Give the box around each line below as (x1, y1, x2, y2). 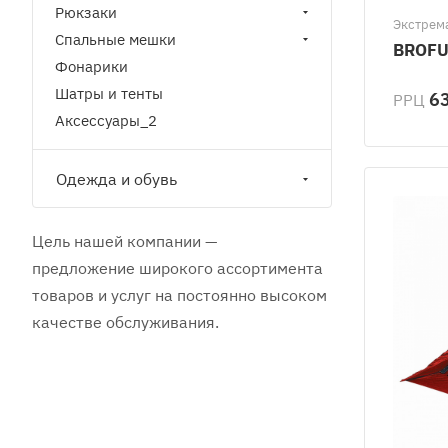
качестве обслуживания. (32, 312, 219, 332)
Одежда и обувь (56, 169, 177, 189)
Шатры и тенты (55, 84, 163, 103)
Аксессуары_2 (55, 111, 157, 130)
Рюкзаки (55, 3, 117, 22)
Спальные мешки (55, 30, 176, 49)
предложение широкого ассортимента (32, 258, 323, 278)
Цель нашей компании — (32, 231, 217, 251)
